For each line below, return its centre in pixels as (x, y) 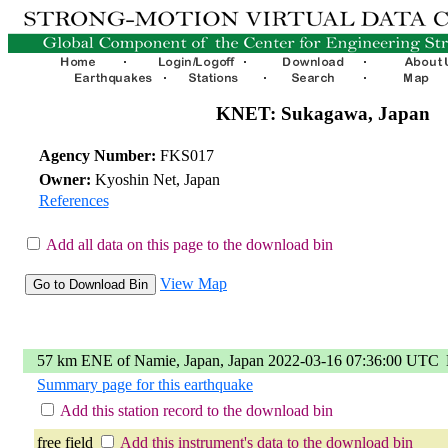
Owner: (64, 179)
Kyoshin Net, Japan (155, 179)
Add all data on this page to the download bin (189, 244)
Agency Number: (97, 155)
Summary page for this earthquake (145, 384)
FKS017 (184, 155)
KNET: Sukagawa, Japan (323, 113)
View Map (193, 283)
